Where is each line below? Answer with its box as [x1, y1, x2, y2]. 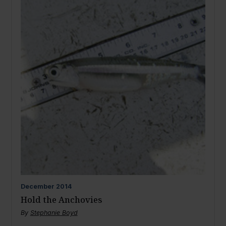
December [20, 183, 54, 191]
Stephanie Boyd [30, 208, 78, 216]
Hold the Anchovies [20, 194, 102, 206]
